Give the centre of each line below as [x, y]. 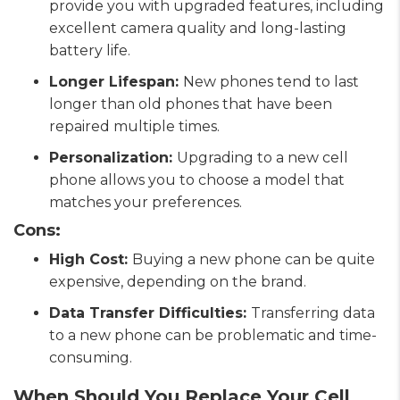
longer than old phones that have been [191, 104]
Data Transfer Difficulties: [150, 312]
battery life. [90, 50]
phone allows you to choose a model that [197, 179]
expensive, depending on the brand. [179, 281]
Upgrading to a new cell [262, 157]
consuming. [91, 357]
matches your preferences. [147, 202]
